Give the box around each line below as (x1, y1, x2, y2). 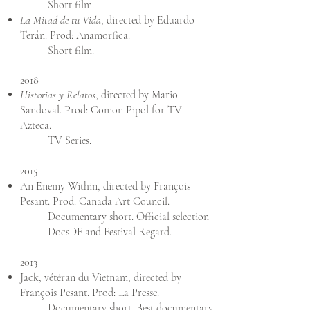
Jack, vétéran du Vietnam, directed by (20, 271, 181, 284)
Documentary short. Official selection (48, 210, 209, 224)
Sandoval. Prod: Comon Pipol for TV (20, 103, 182, 117)
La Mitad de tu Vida (20, 13, 101, 27)
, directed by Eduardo (101, 13, 194, 27)
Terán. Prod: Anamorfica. (20, 28, 130, 42)
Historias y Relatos (20, 88, 95, 102)
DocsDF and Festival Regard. (48, 225, 172, 239)
